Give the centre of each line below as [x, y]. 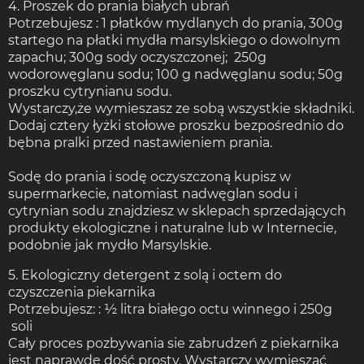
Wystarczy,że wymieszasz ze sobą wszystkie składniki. [181, 108]
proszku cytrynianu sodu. [90, 91]
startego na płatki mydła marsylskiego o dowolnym [174, 40]
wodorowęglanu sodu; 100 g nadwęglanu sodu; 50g [175, 74]
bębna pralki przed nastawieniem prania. [142, 142]
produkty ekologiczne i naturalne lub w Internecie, [172, 227]
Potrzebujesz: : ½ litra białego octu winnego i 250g [170, 309]
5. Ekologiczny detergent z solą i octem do [145, 275]
